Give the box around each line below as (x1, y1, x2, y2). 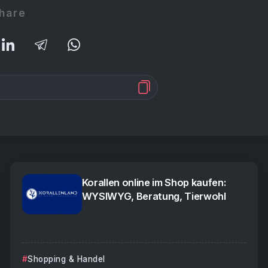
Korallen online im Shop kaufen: (81, 176, 226, 189)
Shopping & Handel (28, 254, 105, 264)
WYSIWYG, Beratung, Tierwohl (81, 190, 226, 203)
